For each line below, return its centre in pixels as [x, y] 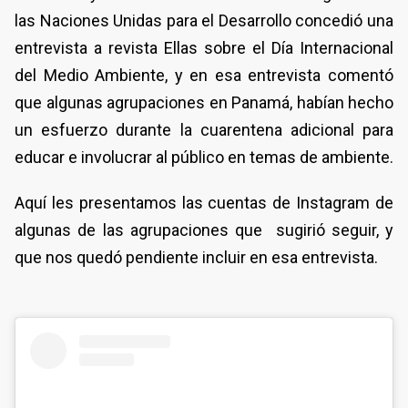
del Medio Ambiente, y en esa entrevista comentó [204, 75]
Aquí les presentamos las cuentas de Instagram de [204, 202]
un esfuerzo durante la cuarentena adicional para [204, 129]
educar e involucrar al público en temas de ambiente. [204, 157]
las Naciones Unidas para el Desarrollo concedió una [204, 20]
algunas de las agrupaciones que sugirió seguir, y [204, 229]
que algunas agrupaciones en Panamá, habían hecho [204, 102]
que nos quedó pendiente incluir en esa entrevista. [196, 257]
